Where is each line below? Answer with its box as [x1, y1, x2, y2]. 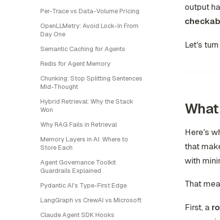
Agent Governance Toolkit [40, 158, 116, 166]
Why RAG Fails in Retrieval [40, 120, 117, 129]
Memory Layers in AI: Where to [40, 135, 128, 143]
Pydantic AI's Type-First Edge [40, 181, 127, 190]
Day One [40, 30, 65, 38]
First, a [185, 202, 212, 213]
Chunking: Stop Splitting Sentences [40, 74, 142, 82]
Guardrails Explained [40, 166, 101, 175]
